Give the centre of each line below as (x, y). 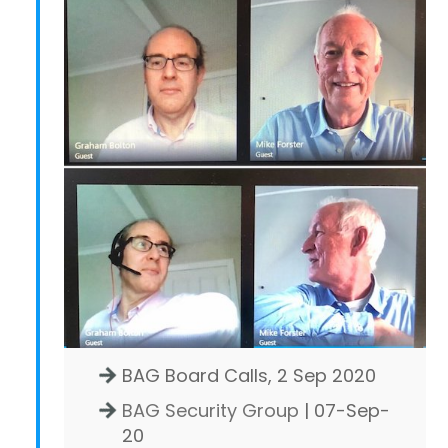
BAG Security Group (210, 410)
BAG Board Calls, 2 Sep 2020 (249, 375)
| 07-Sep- (344, 410)
